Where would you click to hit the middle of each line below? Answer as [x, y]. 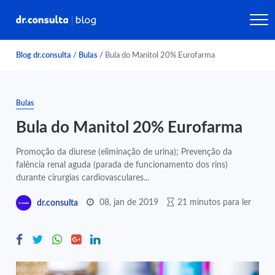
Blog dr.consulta [44, 55]
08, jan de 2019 [129, 202]
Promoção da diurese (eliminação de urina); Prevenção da [124, 152]
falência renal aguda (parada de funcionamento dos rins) [122, 165]
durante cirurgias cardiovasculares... [83, 178]
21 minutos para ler [215, 202]
